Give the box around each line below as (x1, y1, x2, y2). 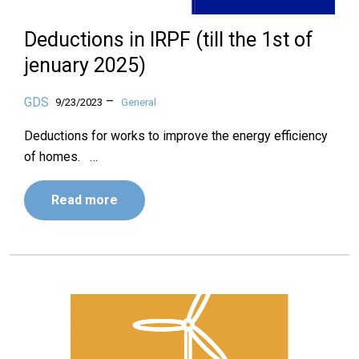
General (121, 96, 156, 108)
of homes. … (24, 149, 98, 164)
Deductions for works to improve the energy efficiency (24, 128, 328, 143)
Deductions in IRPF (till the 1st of (24, 28, 313, 51)
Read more (51, 192, 118, 208)
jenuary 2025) (24, 54, 146, 77)
